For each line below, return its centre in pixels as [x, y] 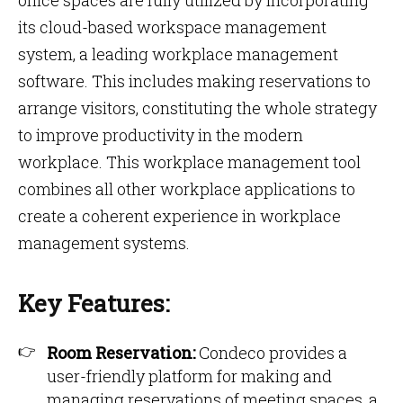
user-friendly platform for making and [189, 376]
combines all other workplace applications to [187, 189]
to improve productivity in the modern [161, 135]
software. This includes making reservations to [194, 81]
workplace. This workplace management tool [189, 162]
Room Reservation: [121, 353]
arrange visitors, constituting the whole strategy [197, 108]
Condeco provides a [271, 353]
